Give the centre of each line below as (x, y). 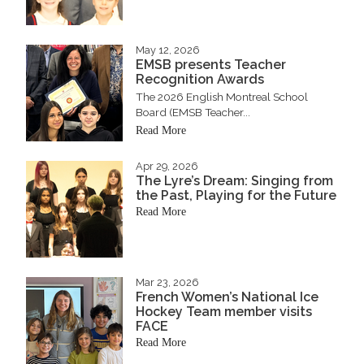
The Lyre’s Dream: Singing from (234, 180)
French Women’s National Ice (227, 297)
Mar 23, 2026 (167, 283)
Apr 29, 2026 (167, 167)
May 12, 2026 (168, 50)
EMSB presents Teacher (211, 64)
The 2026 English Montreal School (222, 96)
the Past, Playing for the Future (236, 195)
